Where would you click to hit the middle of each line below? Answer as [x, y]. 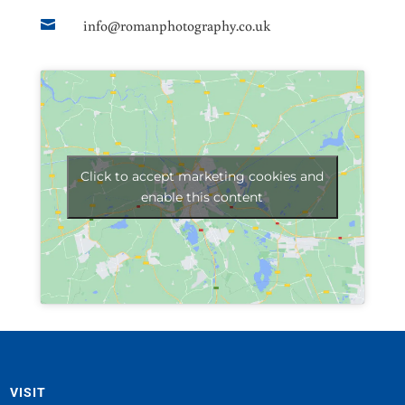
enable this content [202, 197]
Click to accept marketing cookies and [202, 176]
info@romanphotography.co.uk [176, 26]
